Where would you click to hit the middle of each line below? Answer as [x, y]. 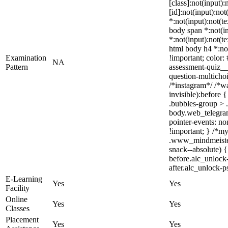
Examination [26, 58]
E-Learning [24, 179]
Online [17, 199]
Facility [18, 188]
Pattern [17, 67]
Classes [18, 208]
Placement [22, 220]
